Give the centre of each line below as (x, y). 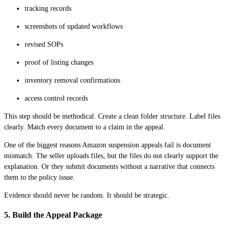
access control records (56, 98)
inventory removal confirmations (72, 80)
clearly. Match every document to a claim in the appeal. (85, 127)
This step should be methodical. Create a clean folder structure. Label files (112, 116)
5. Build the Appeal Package (53, 215)
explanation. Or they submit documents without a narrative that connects (109, 166)
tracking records (48, 8)
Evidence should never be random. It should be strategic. (87, 195)
